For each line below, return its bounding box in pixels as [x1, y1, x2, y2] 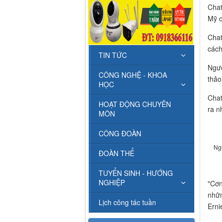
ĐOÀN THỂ [99, 148, 134, 159]
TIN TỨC [99, 50, 127, 60]
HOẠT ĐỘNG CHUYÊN [99, 99, 171, 110]
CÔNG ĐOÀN [99, 128, 141, 139]
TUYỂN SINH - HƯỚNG [99, 168, 173, 178]
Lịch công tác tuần [99, 197, 156, 208]
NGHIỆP [99, 177, 125, 188]
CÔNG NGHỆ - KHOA [99, 70, 167, 80]
